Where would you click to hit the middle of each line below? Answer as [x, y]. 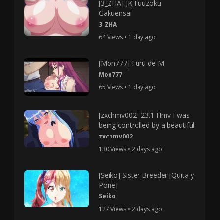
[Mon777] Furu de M [131, 63]
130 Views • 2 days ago [130, 149]
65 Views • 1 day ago [127, 87]
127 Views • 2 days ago [130, 209]
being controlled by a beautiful [146, 125]
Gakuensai [115, 13]
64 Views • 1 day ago [127, 37]
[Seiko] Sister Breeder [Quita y [146, 175]
